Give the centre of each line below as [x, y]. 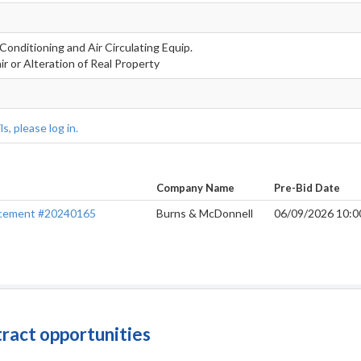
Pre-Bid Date [307, 188]
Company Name [195, 188]
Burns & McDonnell [205, 213]
